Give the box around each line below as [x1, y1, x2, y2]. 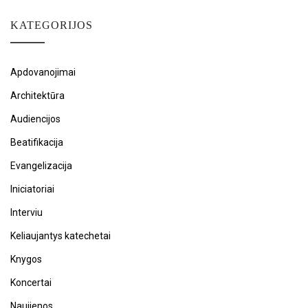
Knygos [10, 253, 42, 265]
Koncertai [10, 276, 52, 288]
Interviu [10, 206, 43, 218]
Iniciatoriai [10, 183, 54, 195]
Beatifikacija [10, 136, 63, 148]
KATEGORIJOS [10, 19, 93, 31]
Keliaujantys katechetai [10, 230, 111, 241]
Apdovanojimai [10, 66, 76, 78]
